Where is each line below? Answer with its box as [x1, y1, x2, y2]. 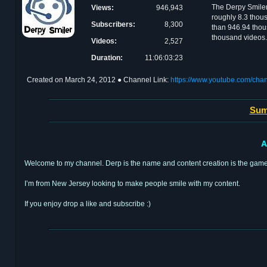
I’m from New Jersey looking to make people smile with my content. [24, 179, 240, 188]
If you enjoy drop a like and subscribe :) [24, 199, 151, 208]
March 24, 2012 [65, 76, 116, 84]
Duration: [91, 54, 123, 62]
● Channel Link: [117, 76, 170, 84]
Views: [91, 4, 114, 12]
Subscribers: [91, 20, 135, 29]
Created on [27, 76, 65, 84]
